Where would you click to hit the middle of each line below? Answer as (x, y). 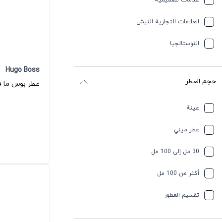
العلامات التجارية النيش (168, 22)
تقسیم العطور (182, 195)
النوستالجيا (185, 44)
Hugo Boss (23, 70)
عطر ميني (187, 130)
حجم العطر (201, 81)
